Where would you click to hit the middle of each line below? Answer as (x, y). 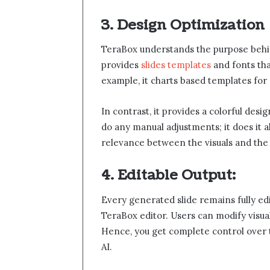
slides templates (175, 65)
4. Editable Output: (168, 175)
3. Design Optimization (183, 25)
